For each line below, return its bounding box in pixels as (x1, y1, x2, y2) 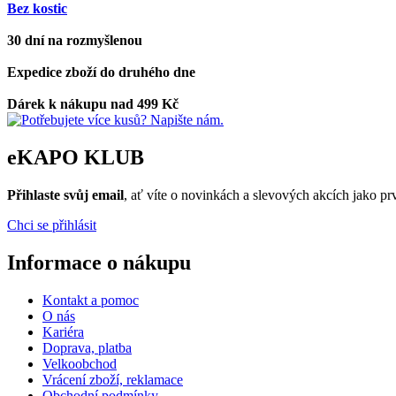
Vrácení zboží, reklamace (42, 371, 183, 387)
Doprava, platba (42, 339, 132, 355)
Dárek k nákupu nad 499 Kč (7, 95, 179, 111)
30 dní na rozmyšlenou (7, 32, 142, 48)
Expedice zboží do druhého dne (7, 64, 195, 80)
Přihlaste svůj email (7, 187, 124, 202)
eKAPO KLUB (7, 145, 144, 169)
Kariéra (42, 324, 84, 339)
